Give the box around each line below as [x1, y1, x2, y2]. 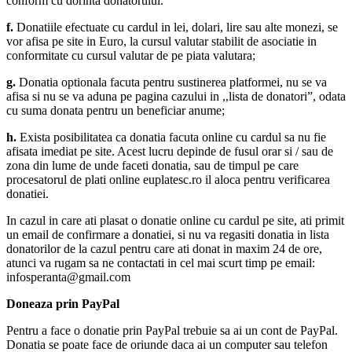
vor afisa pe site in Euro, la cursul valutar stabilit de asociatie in [6, 35, 317, 49]
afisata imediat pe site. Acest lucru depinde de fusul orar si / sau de [6, 145, 333, 159]
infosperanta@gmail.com [6, 270, 130, 284]
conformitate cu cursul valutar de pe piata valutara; [6, 49, 255, 63]
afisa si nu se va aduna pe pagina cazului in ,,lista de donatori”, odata [6, 90, 346, 104]
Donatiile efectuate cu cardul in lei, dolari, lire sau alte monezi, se [13, 20, 338, 35]
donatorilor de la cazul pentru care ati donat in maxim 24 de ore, [6, 242, 322, 256]
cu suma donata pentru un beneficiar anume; [6, 104, 225, 118]
